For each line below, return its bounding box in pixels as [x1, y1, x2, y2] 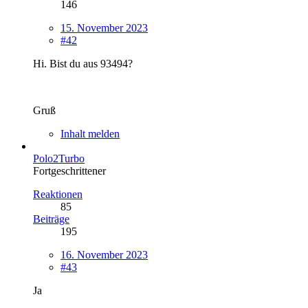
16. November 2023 [60, 248, 148, 261]
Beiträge [33, 212, 69, 225]
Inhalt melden [60, 127, 120, 140]
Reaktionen [33, 188, 82, 200]
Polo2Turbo [33, 152, 85, 164]
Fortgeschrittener [33, 164, 106, 177]
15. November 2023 [60, 21, 148, 34]
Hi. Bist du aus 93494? [33, 57, 133, 69]
